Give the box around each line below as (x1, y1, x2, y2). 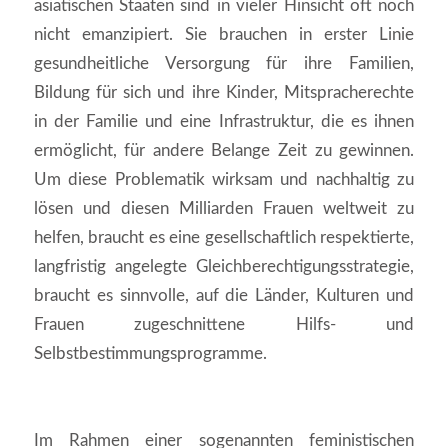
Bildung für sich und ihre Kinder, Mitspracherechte (33, 83, 415, 101)
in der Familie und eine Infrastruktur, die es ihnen (33, 112, 415, 130)
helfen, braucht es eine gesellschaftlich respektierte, (33, 228, 415, 246)
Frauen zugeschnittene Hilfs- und (33, 315, 415, 333)
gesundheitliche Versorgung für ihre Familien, (33, 54, 415, 72)
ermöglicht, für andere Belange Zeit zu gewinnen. (33, 141, 415, 159)
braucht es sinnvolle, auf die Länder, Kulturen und (33, 286, 415, 304)
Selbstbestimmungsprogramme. (33, 344, 267, 362)
